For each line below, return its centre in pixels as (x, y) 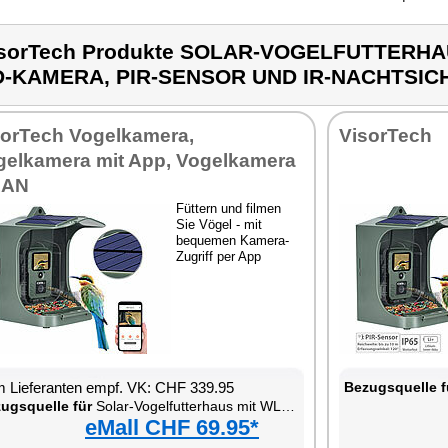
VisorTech (385, 135)
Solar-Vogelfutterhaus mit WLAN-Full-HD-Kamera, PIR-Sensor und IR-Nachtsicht (186, 406)
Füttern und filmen (228, 208)
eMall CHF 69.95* (172, 427)
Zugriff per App (218, 256)
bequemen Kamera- (232, 240)
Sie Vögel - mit (219, 224)
